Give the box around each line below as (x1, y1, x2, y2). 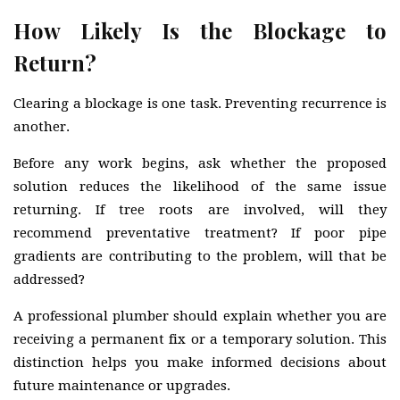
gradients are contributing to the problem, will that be (13, 247, 387, 264)
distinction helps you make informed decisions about (13, 354, 387, 371)
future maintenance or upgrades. (13, 377, 230, 394)
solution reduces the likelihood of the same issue (13, 178, 387, 195)
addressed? (13, 271, 85, 287)
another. (13, 118, 70, 135)
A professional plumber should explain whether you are (13, 307, 387, 324)
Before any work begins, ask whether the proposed (13, 154, 387, 171)
